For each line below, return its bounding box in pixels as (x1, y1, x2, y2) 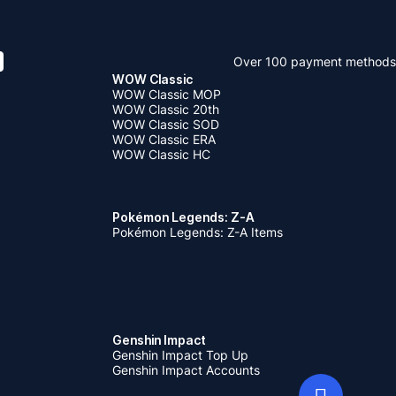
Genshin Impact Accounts (112, 362, 260, 378)
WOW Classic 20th (112, 102, 219, 118)
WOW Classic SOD (112, 117, 219, 133)
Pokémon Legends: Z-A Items (112, 225, 283, 240)
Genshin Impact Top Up (112, 347, 248, 363)
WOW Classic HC (112, 147, 210, 163)
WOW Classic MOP (112, 87, 221, 103)
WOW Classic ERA (112, 132, 216, 148)
